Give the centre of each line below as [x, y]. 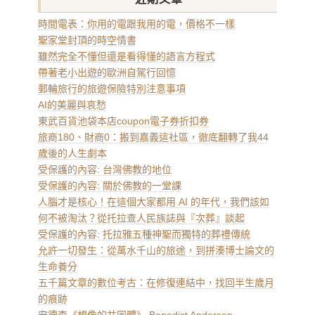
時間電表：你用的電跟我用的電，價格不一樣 [136, 24]
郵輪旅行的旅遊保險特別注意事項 [112, 89]
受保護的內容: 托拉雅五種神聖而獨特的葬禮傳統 [144, 234]
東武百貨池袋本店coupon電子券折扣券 [123, 121]
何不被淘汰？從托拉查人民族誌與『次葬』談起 [141, 218]
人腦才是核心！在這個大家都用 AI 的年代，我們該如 [154, 202]
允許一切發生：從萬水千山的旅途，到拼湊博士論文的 [156, 250]
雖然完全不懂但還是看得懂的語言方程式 [127, 56]
